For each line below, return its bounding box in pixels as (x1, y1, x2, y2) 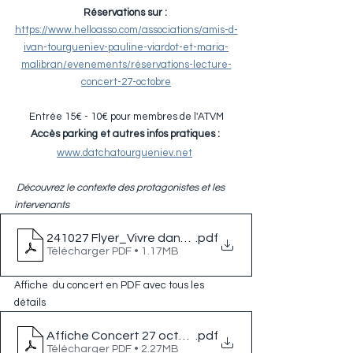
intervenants (14, 199, 69, 210)
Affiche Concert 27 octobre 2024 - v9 (46, 329, 260, 342)
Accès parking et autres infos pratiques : (30, 128, 220, 139)
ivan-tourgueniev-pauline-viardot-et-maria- (24, 42, 229, 53)
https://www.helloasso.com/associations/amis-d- (14, 24, 238, 35)
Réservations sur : (83, 7, 167, 18)
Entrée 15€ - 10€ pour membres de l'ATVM (28, 111, 224, 122)
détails (14, 297, 48, 308)
